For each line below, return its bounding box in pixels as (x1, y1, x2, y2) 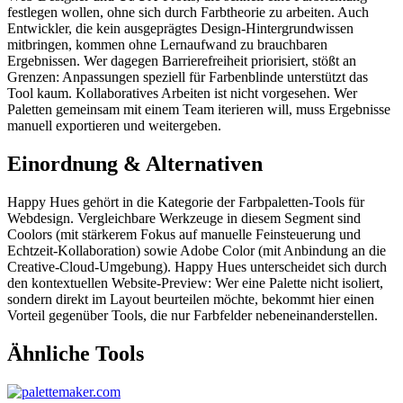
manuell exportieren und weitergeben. (7, 118, 221, 134)
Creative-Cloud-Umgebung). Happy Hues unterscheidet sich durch (7, 258, 387, 274)
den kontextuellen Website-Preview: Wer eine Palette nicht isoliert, (7, 274, 383, 291)
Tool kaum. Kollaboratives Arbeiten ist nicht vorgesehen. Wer (7, 85, 357, 102)
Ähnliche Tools (7, 341, 144, 365)
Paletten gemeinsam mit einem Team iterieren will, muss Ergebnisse (7, 102, 390, 118)
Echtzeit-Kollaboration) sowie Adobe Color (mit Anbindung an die (7, 242, 386, 258)
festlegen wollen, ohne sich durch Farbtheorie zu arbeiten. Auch (7, 4, 369, 21)
